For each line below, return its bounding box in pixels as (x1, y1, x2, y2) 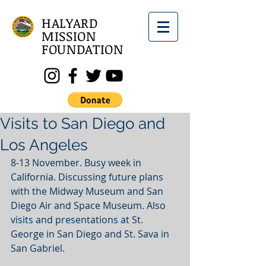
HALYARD (42, 14, 99, 31)
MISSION (42, 27, 96, 45)
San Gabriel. (11, 242, 65, 255)
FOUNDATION (42, 40, 123, 58)
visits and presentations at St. (11, 213, 145, 226)
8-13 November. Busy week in (11, 156, 144, 169)
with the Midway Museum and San (11, 185, 166, 198)
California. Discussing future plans (11, 170, 166, 183)
